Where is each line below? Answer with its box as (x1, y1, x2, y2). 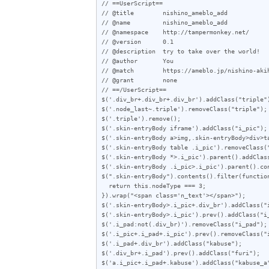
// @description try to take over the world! (101, 47, 260, 55)
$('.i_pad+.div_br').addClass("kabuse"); (101, 239, 242, 247)
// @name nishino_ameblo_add (101, 18, 228, 26)
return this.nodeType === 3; (101, 181, 109, 189)
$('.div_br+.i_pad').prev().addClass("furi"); (101, 249, 260, 256)
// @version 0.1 (101, 37, 174, 45)
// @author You (101, 56, 174, 64)
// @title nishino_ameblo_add (101, 8, 228, 16)
